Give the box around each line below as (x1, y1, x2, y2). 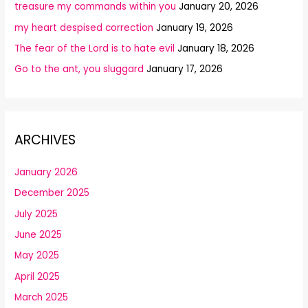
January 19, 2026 (156, 21, 234, 34)
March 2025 (14, 291, 69, 305)
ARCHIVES (14, 130, 76, 149)
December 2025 (14, 186, 90, 200)
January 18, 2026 (177, 42, 255, 55)
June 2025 (14, 228, 63, 241)
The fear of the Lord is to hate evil (14, 42, 175, 55)
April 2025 (14, 269, 60, 283)
